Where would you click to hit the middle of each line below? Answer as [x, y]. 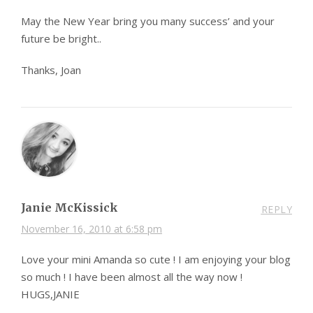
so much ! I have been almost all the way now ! [132, 276]
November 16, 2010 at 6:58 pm [92, 228]
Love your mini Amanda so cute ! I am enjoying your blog [156, 259]
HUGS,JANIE [50, 294]
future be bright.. [61, 38]
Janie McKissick [70, 207]
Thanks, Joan [51, 70]
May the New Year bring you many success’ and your [148, 21]
